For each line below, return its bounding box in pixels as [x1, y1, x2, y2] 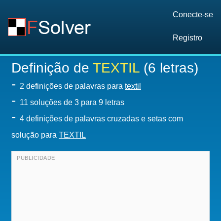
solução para [11, 131, 59, 139]
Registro [173, 34, 202, 42]
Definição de [11, 60, 93, 75]
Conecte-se [173, 10, 213, 19]
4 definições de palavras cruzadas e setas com [20, 114, 183, 123]
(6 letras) [140, 60, 198, 75]
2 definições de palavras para [20, 82, 125, 90]
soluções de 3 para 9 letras [30, 98, 124, 107]
